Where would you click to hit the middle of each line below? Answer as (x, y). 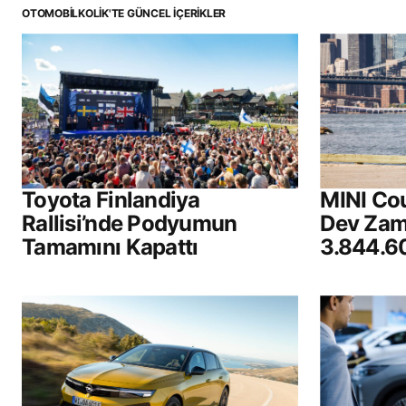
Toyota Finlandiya (111, 200)
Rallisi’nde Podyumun (130, 224)
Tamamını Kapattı (110, 247)
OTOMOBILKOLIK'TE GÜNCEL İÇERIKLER (124, 14)
